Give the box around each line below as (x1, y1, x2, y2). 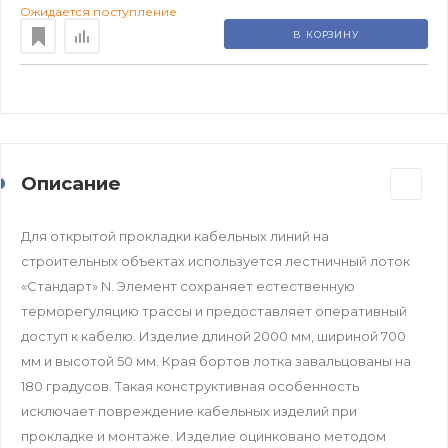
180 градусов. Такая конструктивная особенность (21, 377, 359, 394)
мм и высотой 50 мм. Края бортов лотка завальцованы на (21, 352, 411, 369)
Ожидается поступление (20, 3, 177, 19)
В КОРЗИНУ (293, 28, 359, 40)
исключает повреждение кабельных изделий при (21, 402, 357, 419)
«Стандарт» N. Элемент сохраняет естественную (21, 277, 355, 294)
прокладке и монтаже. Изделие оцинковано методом (21, 427, 386, 444)
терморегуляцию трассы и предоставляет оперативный (21, 302, 407, 319)
